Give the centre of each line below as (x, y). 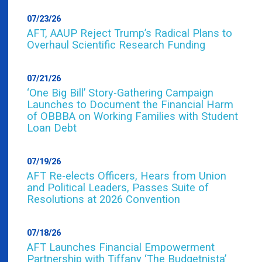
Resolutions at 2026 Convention (104, 199)
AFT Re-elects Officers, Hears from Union (127, 176)
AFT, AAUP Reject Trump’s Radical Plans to (130, 33)
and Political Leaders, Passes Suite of (118, 187)
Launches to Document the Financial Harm (130, 104)
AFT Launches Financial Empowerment (121, 247)
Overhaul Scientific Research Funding (116, 45)
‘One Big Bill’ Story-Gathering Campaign (120, 93)
